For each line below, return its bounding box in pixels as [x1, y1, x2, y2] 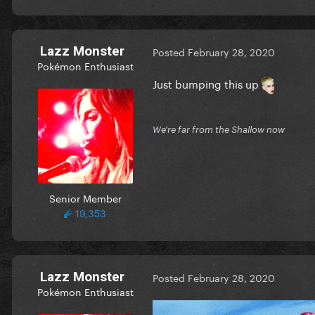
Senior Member [49, 189, 122, 205]
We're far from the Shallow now [153, 123, 285, 135]
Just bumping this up [153, 74, 262, 91]
